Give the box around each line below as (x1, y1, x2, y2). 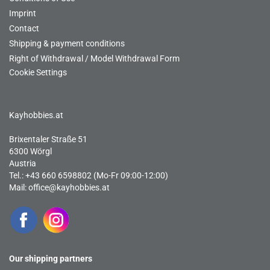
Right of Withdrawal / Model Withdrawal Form (9, 54, 180, 63)
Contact (9, 24, 39, 33)
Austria (9, 159, 36, 168)
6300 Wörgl (9, 146, 52, 156)
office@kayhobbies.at (28, 183, 110, 192)
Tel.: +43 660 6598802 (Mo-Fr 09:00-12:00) (9, 171, 168, 180)
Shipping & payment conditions (9, 39, 125, 48)
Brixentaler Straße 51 (9, 134, 87, 144)
